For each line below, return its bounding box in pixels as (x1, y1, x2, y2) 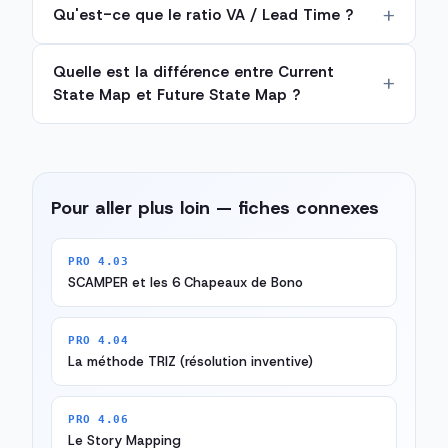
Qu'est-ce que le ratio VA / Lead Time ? (53, 5, 353, 26)
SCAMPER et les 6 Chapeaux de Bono (68, 274, 303, 292)
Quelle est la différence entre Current (53, 62, 334, 83)
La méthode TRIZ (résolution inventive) (68, 353, 313, 371)
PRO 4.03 (68, 255, 129, 269)
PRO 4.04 (68, 334, 129, 348)
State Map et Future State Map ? (53, 85, 300, 106)
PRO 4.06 (68, 413, 129, 427)
